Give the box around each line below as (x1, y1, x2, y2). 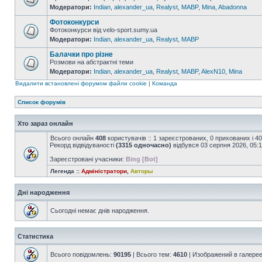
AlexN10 (201, 68, 225, 75)
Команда (152, 80, 177, 87)
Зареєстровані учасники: (50, 156, 126, 163)
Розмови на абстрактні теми (50, 58, 133, 65)
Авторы (130, 168, 153, 174)
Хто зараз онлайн (18, 120, 73, 127)
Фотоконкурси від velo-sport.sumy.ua (50, 26, 157, 33)
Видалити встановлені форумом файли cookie (15, 80, 147, 87)
